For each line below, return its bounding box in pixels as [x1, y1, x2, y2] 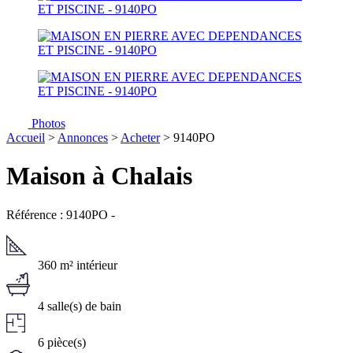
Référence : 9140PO [6, 207, 108, 221]
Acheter [121, 130, 160, 144]
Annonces [58, 130, 108, 144]
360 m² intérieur [38, 258, 117, 272]
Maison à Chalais [6, 162, 192, 191]
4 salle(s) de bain [38, 299, 121, 313]
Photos [31, 116, 65, 130]
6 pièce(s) [38, 335, 86, 349]
